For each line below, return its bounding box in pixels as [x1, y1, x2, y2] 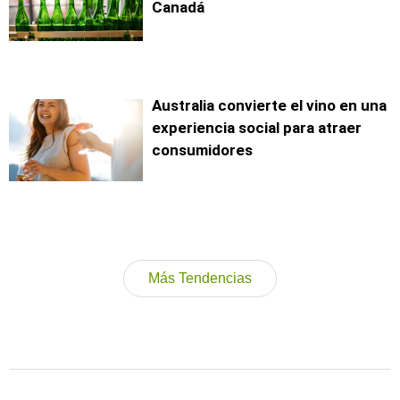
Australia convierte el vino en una [152, 96, 387, 115]
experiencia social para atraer [152, 119, 362, 137]
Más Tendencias [148, 271, 252, 287]
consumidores [152, 141, 253, 160]
